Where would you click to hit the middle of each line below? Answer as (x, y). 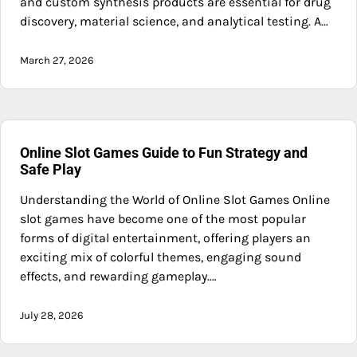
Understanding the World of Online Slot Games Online (175, 199)
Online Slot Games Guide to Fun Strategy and (164, 152)
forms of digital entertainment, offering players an (165, 237)
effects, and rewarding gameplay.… (118, 276)
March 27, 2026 (57, 60)
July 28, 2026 (52, 315)
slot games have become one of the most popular (163, 218)
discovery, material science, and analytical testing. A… (174, 21)
